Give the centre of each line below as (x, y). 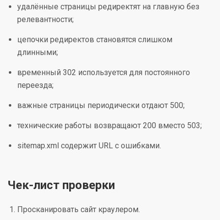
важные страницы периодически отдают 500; (101, 105)
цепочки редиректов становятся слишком (95, 40)
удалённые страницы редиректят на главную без (108, 7)
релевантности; (45, 19)
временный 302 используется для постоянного (104, 72)
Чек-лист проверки (61, 185)
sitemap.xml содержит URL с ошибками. (89, 146)
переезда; (35, 85)
